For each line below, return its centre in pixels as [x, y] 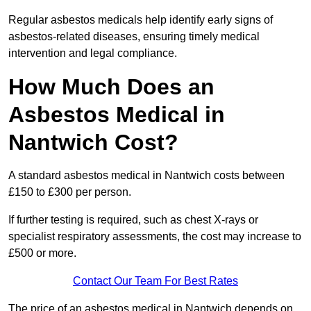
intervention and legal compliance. [93, 53]
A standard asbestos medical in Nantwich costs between [146, 176]
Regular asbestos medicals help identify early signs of [141, 20]
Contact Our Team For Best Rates [155, 281]
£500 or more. [42, 253]
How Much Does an [111, 87]
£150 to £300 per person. [71, 192]
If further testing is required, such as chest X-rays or [133, 220]
